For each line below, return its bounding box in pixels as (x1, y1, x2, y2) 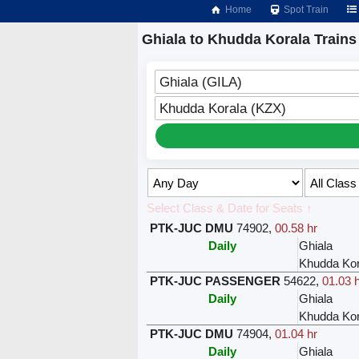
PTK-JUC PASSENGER (150, 274, 281, 288)
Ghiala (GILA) (159, 75, 243, 90)
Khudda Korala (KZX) (159, 101, 287, 116)
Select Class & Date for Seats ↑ (147, 201, 313, 216)
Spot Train (281, 4, 329, 15)
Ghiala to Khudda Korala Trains (142, 31, 357, 47)
